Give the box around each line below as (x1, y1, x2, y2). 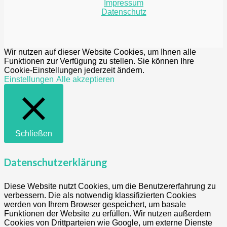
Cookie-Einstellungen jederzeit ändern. (4, 65, 144, 74)
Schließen (15, 129, 52, 138)
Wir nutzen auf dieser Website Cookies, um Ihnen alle (4, 47, 196, 56)
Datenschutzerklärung (4, 156, 107, 169)
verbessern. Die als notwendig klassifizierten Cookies (4, 191, 196, 200)
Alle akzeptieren (56, 74, 115, 84)
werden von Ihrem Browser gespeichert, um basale (4, 200, 186, 209)
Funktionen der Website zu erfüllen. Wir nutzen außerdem (4, 209, 211, 218)
